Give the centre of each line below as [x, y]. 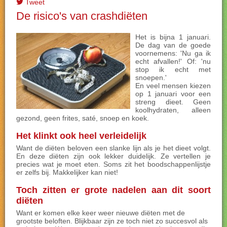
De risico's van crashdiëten [82, 16]
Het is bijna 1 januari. [173, 37]
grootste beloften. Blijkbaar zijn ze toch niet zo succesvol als [112, 221]
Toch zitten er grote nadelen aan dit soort [113, 190]
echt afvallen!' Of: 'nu [173, 61]
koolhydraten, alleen [173, 110]
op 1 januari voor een [173, 94]
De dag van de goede [173, 45]
